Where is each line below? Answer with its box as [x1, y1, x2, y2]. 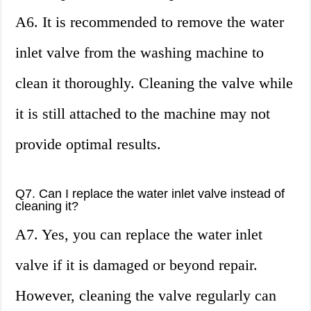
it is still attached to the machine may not [15, 105, 271, 123]
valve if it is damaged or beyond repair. [15, 256, 258, 274]
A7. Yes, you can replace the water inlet [15, 226, 263, 244]
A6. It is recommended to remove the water [15, 13, 285, 31]
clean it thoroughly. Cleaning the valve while [15, 74, 294, 92]
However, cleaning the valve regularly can [15, 287, 277, 305]
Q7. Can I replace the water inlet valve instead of [15, 187, 285, 201]
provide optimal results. [15, 135, 162, 153]
